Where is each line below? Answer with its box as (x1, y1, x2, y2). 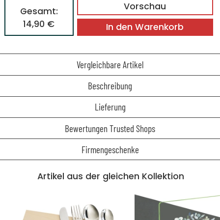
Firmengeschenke (81, 143, 139, 155)
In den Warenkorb (106, 21, 184, 33)
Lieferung (94, 101, 126, 113)
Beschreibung (88, 80, 132, 92)
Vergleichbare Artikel (77, 59, 143, 70)
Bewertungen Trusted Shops (65, 122, 155, 134)
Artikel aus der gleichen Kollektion (37, 170, 185, 183)
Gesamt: (20, 5, 58, 17)
